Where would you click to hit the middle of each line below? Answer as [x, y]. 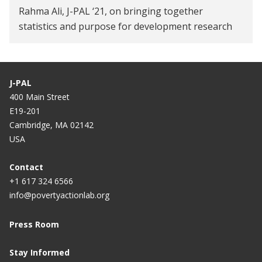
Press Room [34, 224]
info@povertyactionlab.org [59, 195]
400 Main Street [39, 97]
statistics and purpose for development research [125, 26]
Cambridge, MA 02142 [51, 125]
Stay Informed [39, 252]
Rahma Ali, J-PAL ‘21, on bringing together [111, 11]
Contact [26, 167]
